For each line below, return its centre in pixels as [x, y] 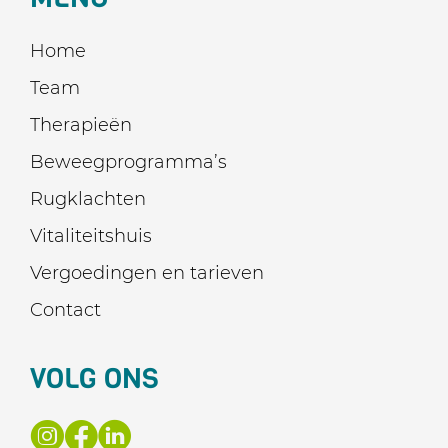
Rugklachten [88, 199]
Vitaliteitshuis [91, 236]
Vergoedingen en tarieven [147, 273]
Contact [65, 310]
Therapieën [81, 125]
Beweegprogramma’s [128, 162]
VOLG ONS [94, 378]
